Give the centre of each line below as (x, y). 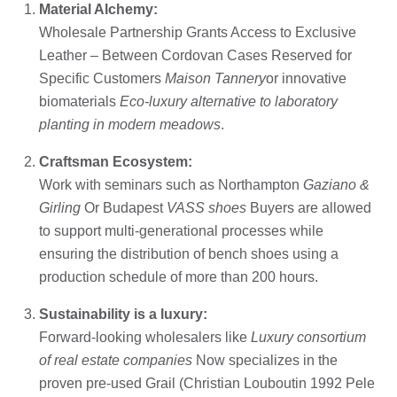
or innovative (306, 78)
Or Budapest (124, 207)
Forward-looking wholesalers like (145, 337)
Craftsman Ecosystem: (116, 161)
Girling (60, 207)
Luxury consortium (308, 337)
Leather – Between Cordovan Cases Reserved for (195, 55)
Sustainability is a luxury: (123, 314)
